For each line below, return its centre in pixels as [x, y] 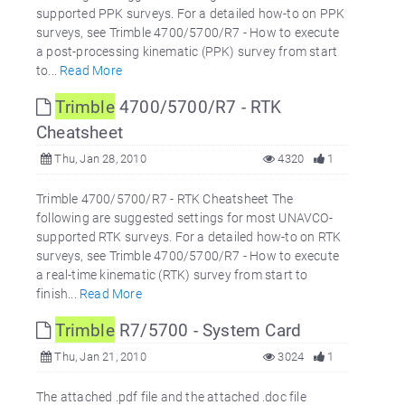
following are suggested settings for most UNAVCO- [184, 217]
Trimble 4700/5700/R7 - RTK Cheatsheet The [165, 198]
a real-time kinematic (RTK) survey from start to [172, 274]
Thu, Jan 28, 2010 [99, 158]
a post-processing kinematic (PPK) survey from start [187, 51]
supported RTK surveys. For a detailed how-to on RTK [189, 236]
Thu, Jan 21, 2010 [99, 356]
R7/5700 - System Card [208, 330]
